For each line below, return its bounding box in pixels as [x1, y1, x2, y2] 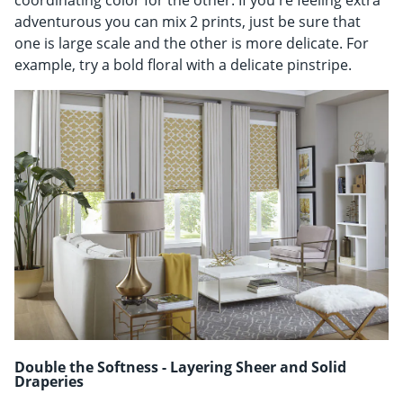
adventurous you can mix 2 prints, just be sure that [14, 12, 361, 32]
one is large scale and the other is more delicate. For [14, 33, 369, 54]
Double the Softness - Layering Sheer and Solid [14, 356, 346, 377]
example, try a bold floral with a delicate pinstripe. [14, 55, 352, 76]
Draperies [14, 371, 84, 391]
